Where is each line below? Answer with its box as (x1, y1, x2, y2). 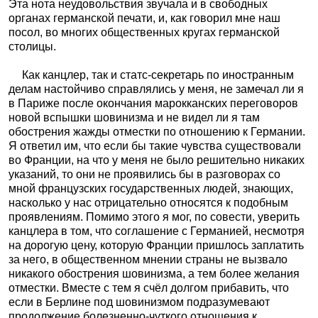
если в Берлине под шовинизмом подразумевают (9, 296, 270, 308)
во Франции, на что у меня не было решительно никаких (9, 154, 305, 166)
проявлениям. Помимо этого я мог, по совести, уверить (9, 211, 300, 223)
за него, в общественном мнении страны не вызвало (9, 253, 287, 265)
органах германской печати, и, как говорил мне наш (9, 12, 280, 24)
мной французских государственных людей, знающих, (9, 182, 293, 194)
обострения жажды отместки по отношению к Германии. (9, 126, 305, 138)
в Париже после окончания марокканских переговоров (9, 97, 298, 109)
